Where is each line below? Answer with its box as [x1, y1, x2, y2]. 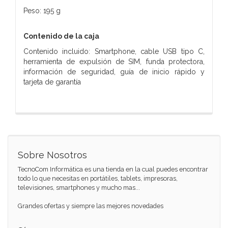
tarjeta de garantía [23, 77, 81, 86]
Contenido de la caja [23, 32, 99, 40]
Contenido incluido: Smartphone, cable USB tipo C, [23, 47, 205, 55]
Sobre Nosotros [18, 149, 87, 160]
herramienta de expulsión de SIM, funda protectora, [23, 57, 205, 66]
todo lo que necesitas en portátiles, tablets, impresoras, [18, 174, 178, 182]
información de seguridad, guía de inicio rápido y [23, 67, 205, 76]
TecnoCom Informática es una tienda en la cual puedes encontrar [18, 165, 208, 173]
